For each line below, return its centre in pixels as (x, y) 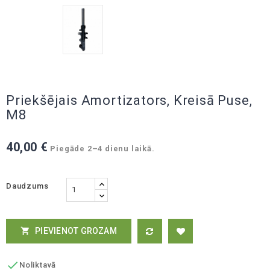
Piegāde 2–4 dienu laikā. (102, 148)
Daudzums (27, 186)
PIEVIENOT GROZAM (76, 231)
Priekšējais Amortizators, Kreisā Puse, (129, 100)
